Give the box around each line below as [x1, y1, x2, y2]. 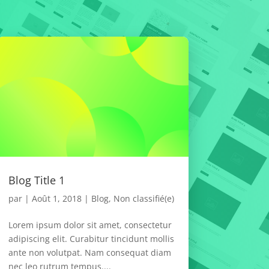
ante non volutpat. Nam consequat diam [8, 246, 171, 258]
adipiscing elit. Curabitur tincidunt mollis [8, 232, 174, 244]
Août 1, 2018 [31, 192, 82, 204]
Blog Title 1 [8, 172, 65, 187]
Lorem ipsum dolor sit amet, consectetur [8, 219, 172, 231]
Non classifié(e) [113, 192, 174, 204]
